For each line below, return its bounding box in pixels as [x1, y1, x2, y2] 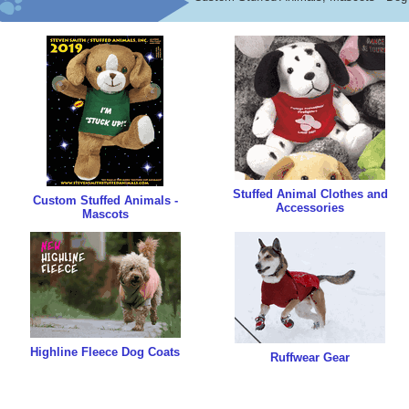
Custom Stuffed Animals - [32, 194, 178, 207]
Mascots [81, 207, 129, 221]
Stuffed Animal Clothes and [232, 187, 388, 201]
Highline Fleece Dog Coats [30, 345, 180, 359]
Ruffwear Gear [270, 351, 350, 364]
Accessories [276, 201, 344, 215]
